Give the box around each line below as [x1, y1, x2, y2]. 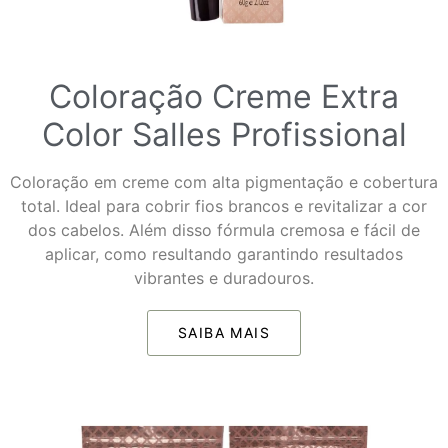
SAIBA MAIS [178, 323, 270, 341]
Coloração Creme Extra [49, 76, 399, 116]
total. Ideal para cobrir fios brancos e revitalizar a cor [21, 195, 427, 216]
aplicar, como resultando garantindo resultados [45, 243, 403, 264]
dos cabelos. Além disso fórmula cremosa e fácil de [28, 219, 420, 240]
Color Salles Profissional [41, 114, 407, 154]
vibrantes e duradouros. [134, 267, 314, 288]
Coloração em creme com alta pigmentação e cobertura [10, 171, 438, 192]
